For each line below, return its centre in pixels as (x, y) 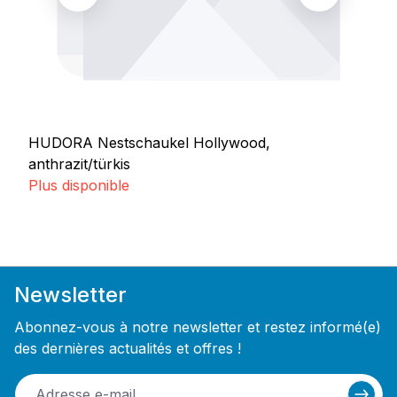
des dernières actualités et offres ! (128, 348)
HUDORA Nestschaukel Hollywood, (149, 143)
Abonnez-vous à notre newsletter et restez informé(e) (198, 327)
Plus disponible (79, 186)
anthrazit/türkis (79, 164)
